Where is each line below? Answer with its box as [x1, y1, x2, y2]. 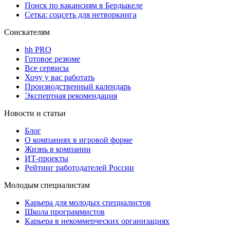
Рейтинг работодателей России [25, 163, 134, 172]
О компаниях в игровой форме [25, 135, 132, 144]
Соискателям [4, 27, 50, 36]
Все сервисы [25, 63, 69, 72]
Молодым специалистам [4, 180, 90, 189]
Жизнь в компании [25, 144, 91, 154]
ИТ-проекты [25, 154, 68, 163]
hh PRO [25, 45, 51, 54]
